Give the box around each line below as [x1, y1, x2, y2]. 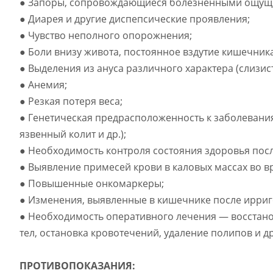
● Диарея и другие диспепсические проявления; [19, 12, 252, 26]
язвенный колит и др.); [19, 127, 129, 141]
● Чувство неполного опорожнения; [19, 29, 194, 42]
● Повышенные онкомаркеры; [19, 177, 166, 190]
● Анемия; [19, 78, 69, 91]
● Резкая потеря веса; [19, 94, 122, 108]
